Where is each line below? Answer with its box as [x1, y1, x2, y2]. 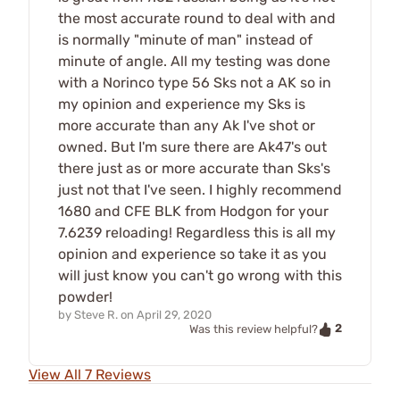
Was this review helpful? [189, 322, 318, 337]
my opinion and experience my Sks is [58, 96, 305, 113]
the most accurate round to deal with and [58, 10, 336, 28]
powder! [58, 288, 112, 306]
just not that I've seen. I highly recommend [58, 181, 342, 199]
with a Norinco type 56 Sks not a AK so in [58, 74, 331, 92]
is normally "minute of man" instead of [58, 31, 312, 49]
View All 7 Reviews [29, 366, 151, 384]
